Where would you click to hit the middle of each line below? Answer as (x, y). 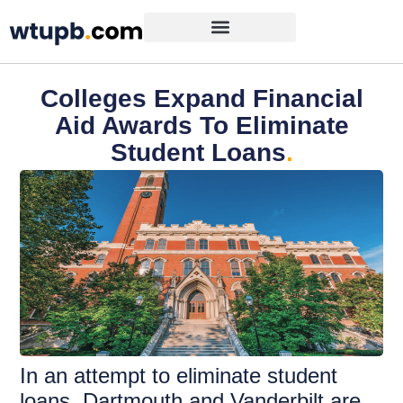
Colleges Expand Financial (201, 99)
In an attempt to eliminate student (179, 376)
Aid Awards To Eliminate (201, 125)
